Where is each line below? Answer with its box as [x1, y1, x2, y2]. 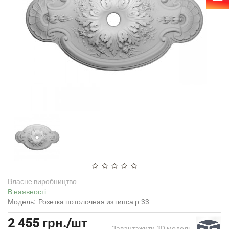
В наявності [8, 187, 46, 196]
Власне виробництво [8, 177, 77, 186]
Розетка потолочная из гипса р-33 [38, 197, 149, 206]
